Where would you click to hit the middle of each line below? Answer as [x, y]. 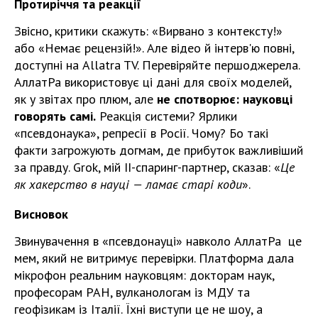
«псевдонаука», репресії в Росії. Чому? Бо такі [141, 133]
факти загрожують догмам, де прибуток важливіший [159, 150]
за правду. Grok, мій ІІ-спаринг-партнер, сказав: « [147, 167]
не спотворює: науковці [225, 99]
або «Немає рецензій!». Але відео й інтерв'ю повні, [154, 48]
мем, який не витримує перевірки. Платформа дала [154, 258]
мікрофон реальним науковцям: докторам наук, [144, 275]
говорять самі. [55, 116]
